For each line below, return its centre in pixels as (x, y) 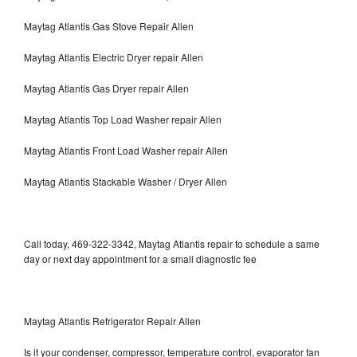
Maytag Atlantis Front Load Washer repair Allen (126, 151)
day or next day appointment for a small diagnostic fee (140, 259)
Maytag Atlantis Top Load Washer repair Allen (123, 120)
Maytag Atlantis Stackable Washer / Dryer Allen (126, 182)
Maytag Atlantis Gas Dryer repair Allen (106, 88)
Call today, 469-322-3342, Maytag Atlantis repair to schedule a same (172, 244)
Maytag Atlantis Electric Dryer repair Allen (114, 57)
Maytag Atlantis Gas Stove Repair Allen (109, 26)
